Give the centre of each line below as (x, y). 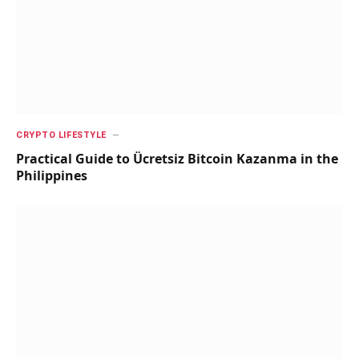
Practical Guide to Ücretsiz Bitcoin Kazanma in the (177, 158)
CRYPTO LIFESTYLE (61, 135)
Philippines (52, 175)
